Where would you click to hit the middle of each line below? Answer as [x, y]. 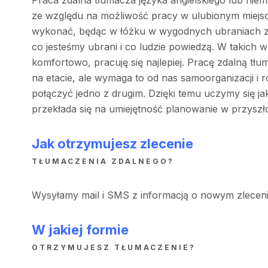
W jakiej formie [80, 230]
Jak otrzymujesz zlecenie [112, 144]
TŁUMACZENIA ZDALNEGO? [103, 161]
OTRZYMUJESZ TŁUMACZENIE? [113, 247]
